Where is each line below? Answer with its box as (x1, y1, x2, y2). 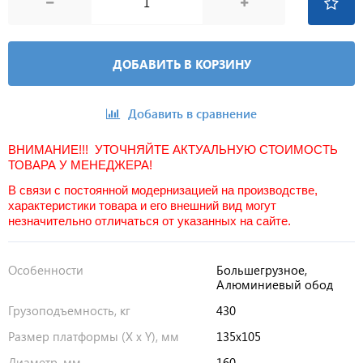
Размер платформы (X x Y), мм (8, 328, 179, 345)
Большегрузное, (216, 262, 307, 279)
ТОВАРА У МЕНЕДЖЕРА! (8, 158, 152, 173)
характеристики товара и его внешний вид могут (8, 199, 276, 213)
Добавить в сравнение (128, 105, 257, 122)
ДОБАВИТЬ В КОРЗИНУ (112, 55, 251, 72)
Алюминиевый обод (216, 276, 333, 293)
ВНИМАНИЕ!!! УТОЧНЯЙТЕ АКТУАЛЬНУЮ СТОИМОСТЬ (8, 143, 338, 157)
